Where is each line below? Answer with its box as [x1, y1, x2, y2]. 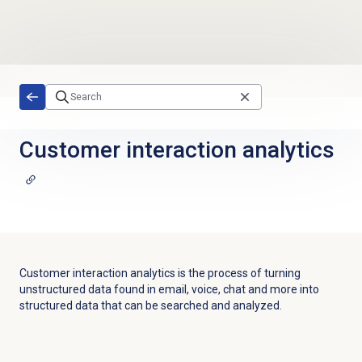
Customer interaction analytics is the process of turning [19, 266, 301, 280]
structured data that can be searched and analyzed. [19, 298, 282, 312]
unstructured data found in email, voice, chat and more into [19, 282, 319, 296]
